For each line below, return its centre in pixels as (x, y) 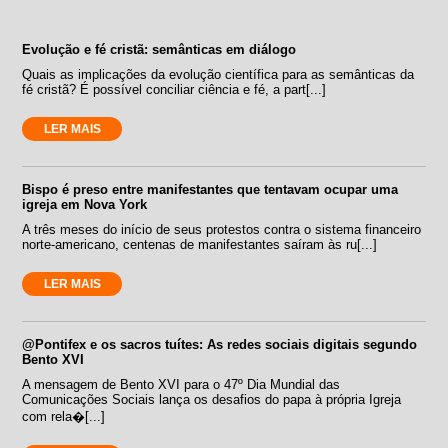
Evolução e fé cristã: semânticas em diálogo (159, 49)
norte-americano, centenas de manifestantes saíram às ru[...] (200, 244)
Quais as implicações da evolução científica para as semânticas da (218, 74)
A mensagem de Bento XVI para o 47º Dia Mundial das (181, 384)
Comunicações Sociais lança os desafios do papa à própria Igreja (212, 399)
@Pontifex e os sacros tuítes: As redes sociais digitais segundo (220, 344)
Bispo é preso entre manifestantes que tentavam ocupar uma (210, 189)
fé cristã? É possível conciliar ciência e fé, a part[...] (174, 89)
